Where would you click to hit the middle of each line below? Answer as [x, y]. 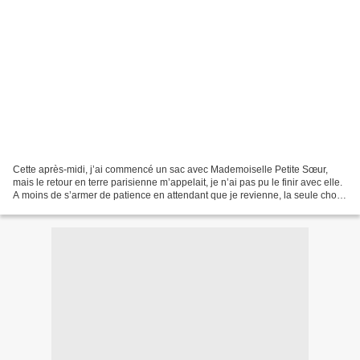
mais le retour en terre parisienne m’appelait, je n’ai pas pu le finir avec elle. [178, 182]
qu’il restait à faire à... [59, 208]
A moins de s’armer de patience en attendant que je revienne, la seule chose [180, 195]
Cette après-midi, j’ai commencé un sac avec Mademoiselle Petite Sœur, [170, 169]
